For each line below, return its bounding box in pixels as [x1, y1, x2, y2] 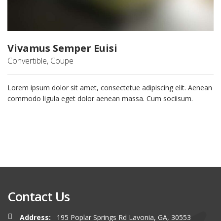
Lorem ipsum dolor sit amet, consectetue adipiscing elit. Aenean [7, 83, 212, 93]
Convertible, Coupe [7, 55, 74, 67]
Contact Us [7, 187, 70, 206]
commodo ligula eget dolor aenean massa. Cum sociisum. [7, 94, 193, 104]
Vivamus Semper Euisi [7, 41, 117, 55]
